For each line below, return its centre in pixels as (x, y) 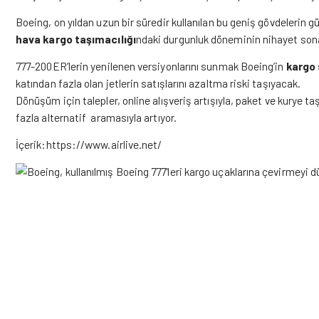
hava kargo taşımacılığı (76, 39)
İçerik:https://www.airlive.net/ (89, 144)
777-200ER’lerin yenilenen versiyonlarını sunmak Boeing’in (151, 66)
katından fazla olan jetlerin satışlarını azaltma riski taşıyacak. (158, 83)
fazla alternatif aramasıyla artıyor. (96, 117)
